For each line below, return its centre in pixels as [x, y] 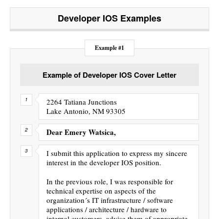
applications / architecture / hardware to [107, 209]
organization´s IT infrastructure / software [110, 200]
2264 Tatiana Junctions [82, 101]
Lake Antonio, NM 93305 [86, 111]
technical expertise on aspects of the [101, 190]
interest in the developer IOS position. [104, 162]
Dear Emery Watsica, [81, 132]
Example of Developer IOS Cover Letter [109, 75]
